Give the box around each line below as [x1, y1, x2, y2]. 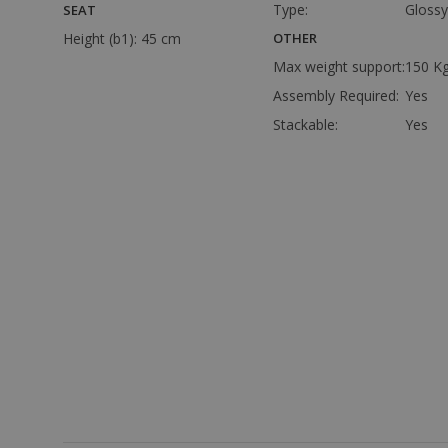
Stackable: [273, 115, 338, 134]
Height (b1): [63, 29, 141, 48]
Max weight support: [273, 57, 405, 76]
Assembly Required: [273, 86, 399, 105]
